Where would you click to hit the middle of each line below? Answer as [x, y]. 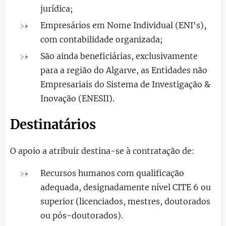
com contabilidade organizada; [102, 39]
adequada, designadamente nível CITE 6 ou [126, 187]
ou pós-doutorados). [82, 215]
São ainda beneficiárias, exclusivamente [119, 56]
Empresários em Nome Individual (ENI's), [123, 25]
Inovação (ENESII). [77, 98]
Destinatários [53, 124]
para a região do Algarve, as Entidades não [124, 70]
